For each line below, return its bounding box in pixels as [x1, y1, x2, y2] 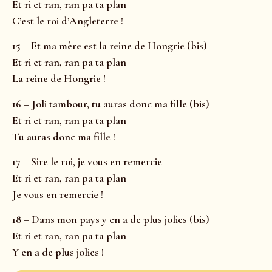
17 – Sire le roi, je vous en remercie [12, 154, 162, 168]
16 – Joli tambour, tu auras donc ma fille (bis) [12, 97, 209, 110]
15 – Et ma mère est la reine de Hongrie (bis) [12, 39, 207, 53]
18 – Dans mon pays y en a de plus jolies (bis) [12, 212, 209, 226]
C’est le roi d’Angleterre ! [12, 13, 123, 27]
